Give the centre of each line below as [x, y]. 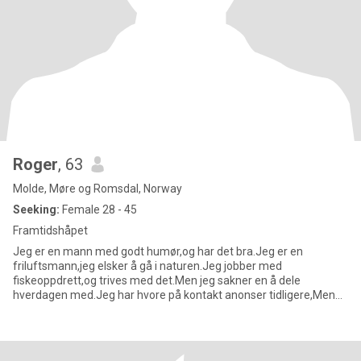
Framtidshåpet [50, 230]
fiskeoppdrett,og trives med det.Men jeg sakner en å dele [157, 280]
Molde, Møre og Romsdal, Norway [98, 189]
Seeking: [36, 210]
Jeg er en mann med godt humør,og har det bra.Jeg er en [158, 251]
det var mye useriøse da [74, 309]
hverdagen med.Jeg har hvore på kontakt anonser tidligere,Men [174, 295]
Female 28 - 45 [98, 210]
